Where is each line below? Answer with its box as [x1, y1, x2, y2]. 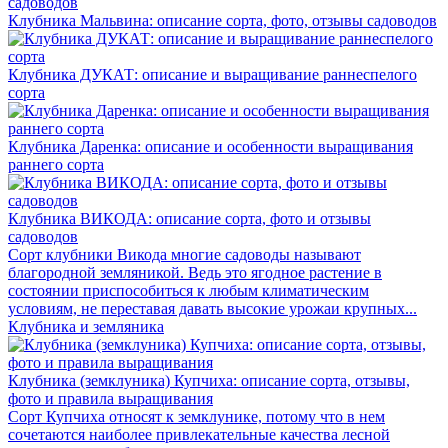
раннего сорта [8, 156, 104, 173]
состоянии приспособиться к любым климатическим [8, 282, 369, 299]
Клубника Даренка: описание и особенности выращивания [8, 138, 413, 155]
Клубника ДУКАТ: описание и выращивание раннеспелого [8, 66, 417, 83]
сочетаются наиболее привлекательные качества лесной [8, 426, 390, 443]
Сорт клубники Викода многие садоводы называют [8, 246, 361, 263]
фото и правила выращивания [8, 390, 213, 407]
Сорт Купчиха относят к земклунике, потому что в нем [8, 408, 385, 425]
